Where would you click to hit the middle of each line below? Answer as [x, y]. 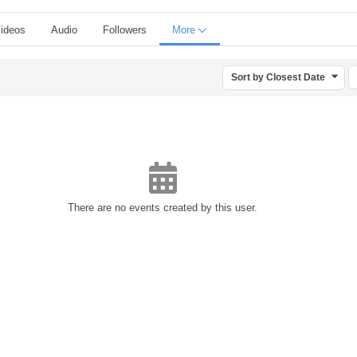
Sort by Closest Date [278, 77]
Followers [125, 29]
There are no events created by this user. [163, 207]
